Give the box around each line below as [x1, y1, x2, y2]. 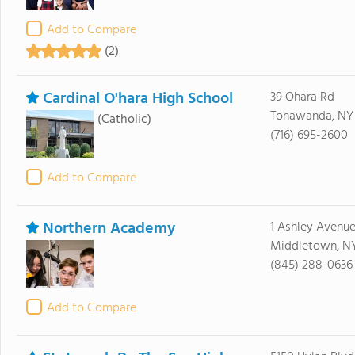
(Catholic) [97, 109, 151, 130]
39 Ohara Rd [269, 87, 334, 108]
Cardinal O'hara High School [42, 86, 233, 112]
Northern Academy [42, 216, 175, 242]
